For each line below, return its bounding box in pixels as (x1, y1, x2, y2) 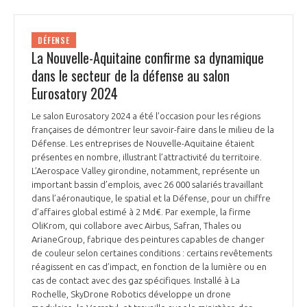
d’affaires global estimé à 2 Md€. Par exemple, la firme (32, 207, 251, 217)
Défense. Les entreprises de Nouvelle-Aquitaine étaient (32, 138, 254, 149)
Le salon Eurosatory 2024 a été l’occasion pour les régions (32, 111, 260, 121)
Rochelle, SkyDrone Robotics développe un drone (32, 289, 231, 299)
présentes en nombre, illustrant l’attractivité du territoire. (32, 152, 262, 162)
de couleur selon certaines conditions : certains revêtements (32, 248, 272, 258)
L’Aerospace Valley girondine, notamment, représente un (32, 166, 260, 176)
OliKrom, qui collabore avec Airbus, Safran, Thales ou (32, 221, 241, 231)
